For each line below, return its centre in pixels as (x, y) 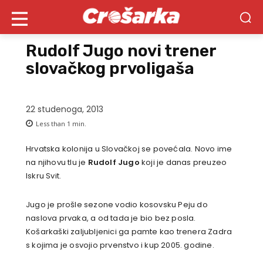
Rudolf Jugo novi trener (121, 51)
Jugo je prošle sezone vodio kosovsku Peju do (117, 205)
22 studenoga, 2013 (65, 109)
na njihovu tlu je (57, 163)
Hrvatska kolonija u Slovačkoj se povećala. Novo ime (129, 149)
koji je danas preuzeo (183, 163)
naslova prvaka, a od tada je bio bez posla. (111, 218)
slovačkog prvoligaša (110, 68)
